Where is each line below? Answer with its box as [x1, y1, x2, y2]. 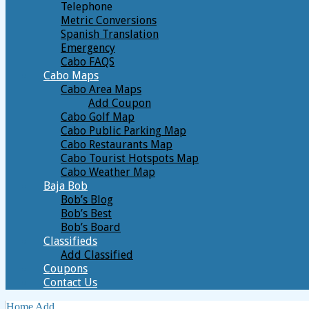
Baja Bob [43, 179, 88, 192]
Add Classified [61, 248, 133, 261]
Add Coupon [88, 97, 151, 110]
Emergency [61, 41, 115, 54]
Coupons [43, 262, 88, 275]
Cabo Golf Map [61, 110, 134, 123]
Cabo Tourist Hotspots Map [61, 152, 199, 165]
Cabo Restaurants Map [61, 138, 172, 151]
